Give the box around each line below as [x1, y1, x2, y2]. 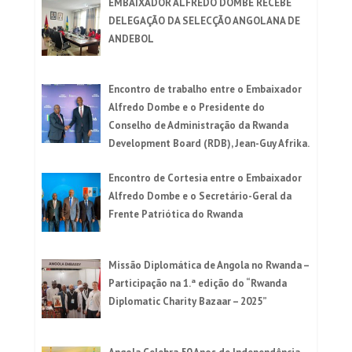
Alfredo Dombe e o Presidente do [108, 101, 266, 115]
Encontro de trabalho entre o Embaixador [108, 82, 302, 97]
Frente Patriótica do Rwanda [108, 207, 244, 222]
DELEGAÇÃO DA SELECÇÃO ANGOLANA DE [108, 13, 301, 27]
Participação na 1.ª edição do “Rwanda [108, 277, 288, 291]
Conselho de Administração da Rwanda [108, 119, 289, 133]
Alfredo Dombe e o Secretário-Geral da [108, 189, 292, 203]
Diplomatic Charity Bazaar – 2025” [108, 295, 268, 309]
